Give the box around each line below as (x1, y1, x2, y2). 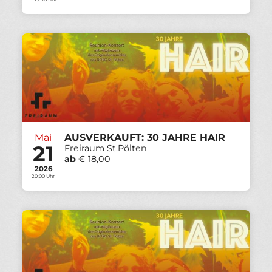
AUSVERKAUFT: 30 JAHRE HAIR (64, 131, 225, 143)
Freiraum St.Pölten (64, 142, 147, 154)
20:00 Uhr (32, 172, 55, 179)
